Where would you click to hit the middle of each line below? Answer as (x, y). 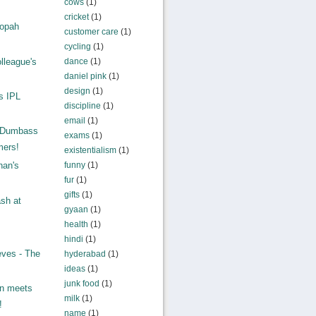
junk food (81, 284)
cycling (77, 47)
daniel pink (85, 76)
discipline (82, 106)
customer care (91, 32)
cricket (76, 17)
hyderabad (85, 254)
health (76, 224)
